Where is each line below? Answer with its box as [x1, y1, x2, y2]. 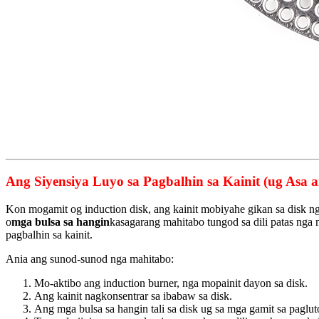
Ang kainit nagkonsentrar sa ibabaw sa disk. [34, 289, 232, 302]
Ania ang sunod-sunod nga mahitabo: [6, 252, 174, 265]
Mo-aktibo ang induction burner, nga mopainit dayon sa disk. [34, 276, 308, 289]
